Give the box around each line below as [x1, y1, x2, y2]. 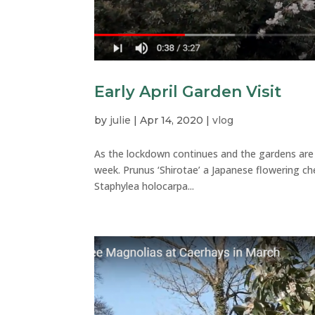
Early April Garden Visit [94, 82, 282, 101]
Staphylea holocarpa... [94, 179, 195, 193]
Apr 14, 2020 [140, 114, 204, 127]
